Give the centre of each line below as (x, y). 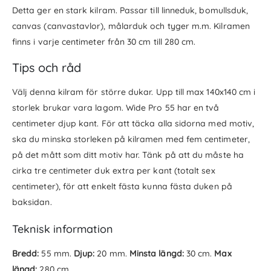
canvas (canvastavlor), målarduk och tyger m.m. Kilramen (131, 26)
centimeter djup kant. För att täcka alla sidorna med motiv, (133, 123)
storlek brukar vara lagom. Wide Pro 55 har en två (116, 107)
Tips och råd (47, 67)
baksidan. (32, 202)
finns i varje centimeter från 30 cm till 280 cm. (104, 41)
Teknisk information (63, 229)
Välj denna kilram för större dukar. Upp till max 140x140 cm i (134, 92)
